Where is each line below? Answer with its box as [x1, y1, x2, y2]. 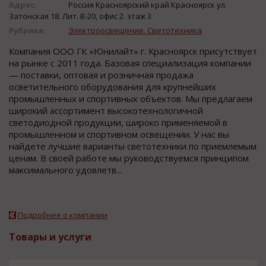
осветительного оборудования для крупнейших [9, 80, 216, 93]
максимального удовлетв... [9, 163, 122, 176]
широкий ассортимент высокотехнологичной [9, 104, 203, 116]
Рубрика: [9, 24, 46, 36]
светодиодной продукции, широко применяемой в [9, 116, 227, 128]
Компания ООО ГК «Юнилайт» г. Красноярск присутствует [9, 45, 257, 57]
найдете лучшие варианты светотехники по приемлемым [9, 140, 256, 152]
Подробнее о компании [18, 209, 107, 220]
